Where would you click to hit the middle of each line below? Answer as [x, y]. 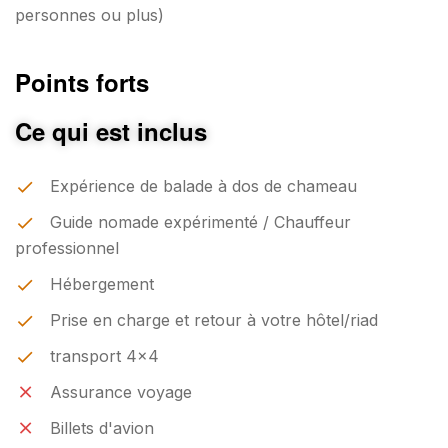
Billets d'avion [102, 427]
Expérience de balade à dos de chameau [203, 185]
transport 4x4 [104, 355]
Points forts [82, 81]
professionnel [67, 247]
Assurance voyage [121, 391]
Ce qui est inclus [111, 130]
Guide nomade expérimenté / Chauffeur [200, 221]
